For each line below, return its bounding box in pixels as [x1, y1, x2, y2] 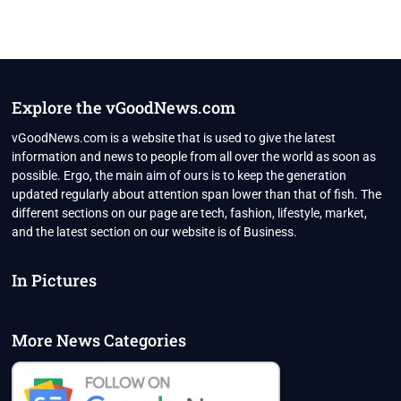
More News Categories [12, 329, 187, 352]
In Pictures [12, 269, 98, 292]
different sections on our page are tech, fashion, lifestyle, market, [12, 206, 368, 221]
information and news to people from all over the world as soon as [12, 149, 377, 165]
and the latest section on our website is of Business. [12, 225, 298, 240]
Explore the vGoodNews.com [12, 97, 236, 119]
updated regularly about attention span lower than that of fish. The [12, 187, 382, 202]
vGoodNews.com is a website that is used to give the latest [12, 131, 337, 146]
